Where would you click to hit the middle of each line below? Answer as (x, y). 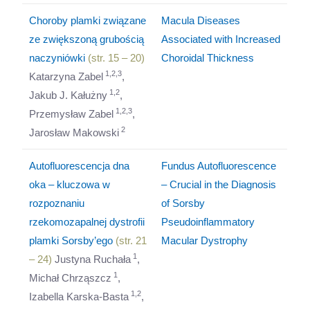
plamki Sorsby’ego (71, 240)
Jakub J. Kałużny (69, 95)
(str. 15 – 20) (115, 58)
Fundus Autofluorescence (219, 166)
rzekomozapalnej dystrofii (87, 222)
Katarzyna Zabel (66, 76)
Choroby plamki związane (88, 20)
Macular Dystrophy (205, 240)
